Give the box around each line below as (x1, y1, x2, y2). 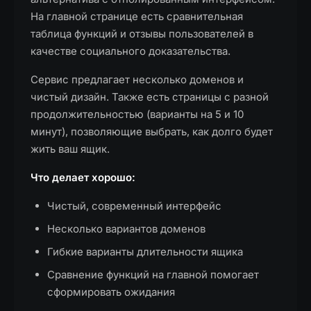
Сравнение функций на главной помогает (47, 268, 259, 281)
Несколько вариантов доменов (47, 222, 205, 235)
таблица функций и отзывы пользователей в (31, 27, 253, 40)
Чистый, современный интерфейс (47, 199, 221, 212)
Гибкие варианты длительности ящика (47, 245, 243, 258)
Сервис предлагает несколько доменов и (31, 73, 244, 86)
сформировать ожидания (47, 285, 175, 299)
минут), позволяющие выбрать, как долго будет (31, 125, 273, 138)
